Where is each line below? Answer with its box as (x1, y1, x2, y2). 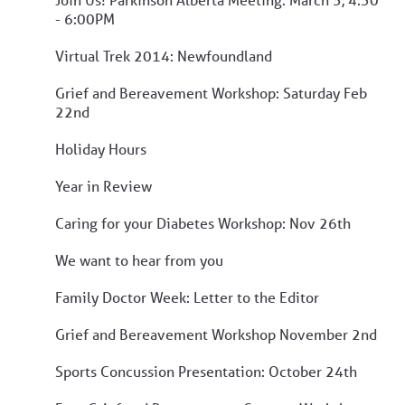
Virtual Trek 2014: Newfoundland (55, 45, 272, 65)
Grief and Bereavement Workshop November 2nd (55, 324, 377, 344)
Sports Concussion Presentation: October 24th (55, 361, 357, 381)
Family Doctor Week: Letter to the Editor (55, 287, 319, 306)
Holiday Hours (55, 138, 146, 158)
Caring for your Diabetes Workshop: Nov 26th (55, 212, 351, 232)
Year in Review (55, 175, 152, 195)
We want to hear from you (55, 250, 223, 269)
